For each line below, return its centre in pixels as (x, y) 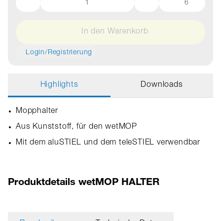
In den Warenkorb (115, 32)
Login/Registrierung (59, 53)
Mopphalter (37, 111)
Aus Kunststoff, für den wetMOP (76, 127)
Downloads (162, 85)
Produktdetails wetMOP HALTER (84, 181)
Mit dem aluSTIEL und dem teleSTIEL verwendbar (108, 143)
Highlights (59, 85)
